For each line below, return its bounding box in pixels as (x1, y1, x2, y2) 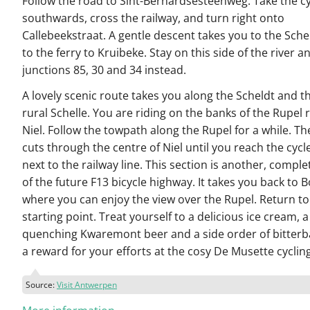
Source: (26, 278, 57, 291)
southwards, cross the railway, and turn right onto (22, 10, 284, 26)
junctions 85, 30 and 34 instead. (22, 62, 186, 77)
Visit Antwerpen (57, 278, 117, 291)
